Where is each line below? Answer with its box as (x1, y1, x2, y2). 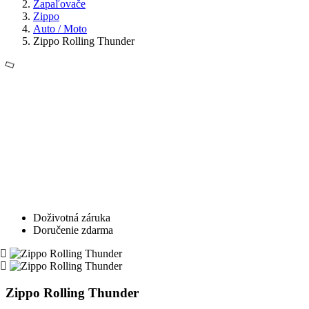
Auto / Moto (33, 23, 87, 34)
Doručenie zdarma (33, 224, 113, 236)
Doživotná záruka (33, 212, 110, 223)
